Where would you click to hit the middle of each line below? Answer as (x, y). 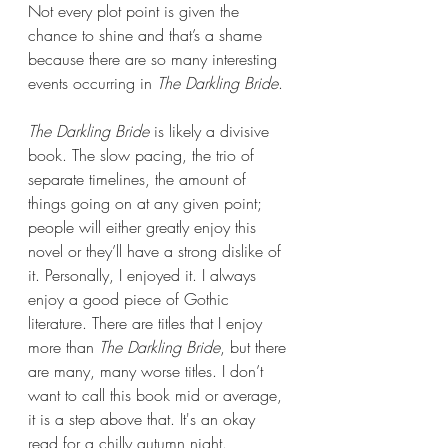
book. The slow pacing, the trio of (143, 154)
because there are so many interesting (155, 58)
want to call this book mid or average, (157, 394)
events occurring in (92, 82)
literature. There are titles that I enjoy (147, 322)
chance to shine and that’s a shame (147, 34)
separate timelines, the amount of (139, 178)
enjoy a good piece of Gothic (131, 298)
